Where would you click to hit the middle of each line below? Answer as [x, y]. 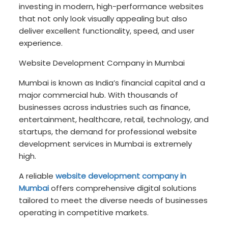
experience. [41, 43]
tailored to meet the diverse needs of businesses [113, 201]
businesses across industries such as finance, [105, 107]
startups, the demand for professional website [108, 132]
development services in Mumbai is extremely [106, 144]
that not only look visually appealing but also [103, 19]
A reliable [37, 176]
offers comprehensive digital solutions [123, 188]
